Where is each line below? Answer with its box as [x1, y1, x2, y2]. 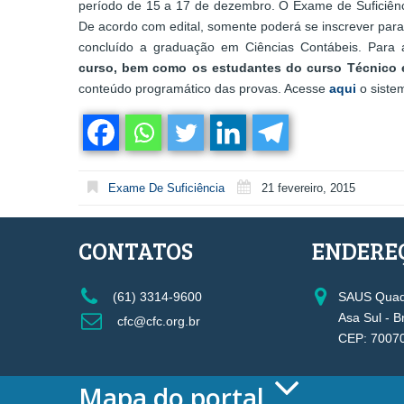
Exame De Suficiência [108, 181, 225, 196]
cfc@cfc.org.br [114, 314, 200, 329]
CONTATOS [78, 234, 193, 266]
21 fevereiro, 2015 [262, 181, 355, 196]
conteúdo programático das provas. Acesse [78, 81, 329, 96]
